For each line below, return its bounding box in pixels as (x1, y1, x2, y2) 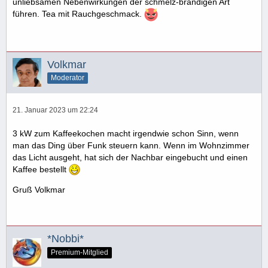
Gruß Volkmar (13, 185, 65, 195)
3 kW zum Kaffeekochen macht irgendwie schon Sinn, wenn (13, 128, 239, 138)
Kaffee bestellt (13, 164, 69, 174)
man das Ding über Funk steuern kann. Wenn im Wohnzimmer (13, 140, 249, 150)
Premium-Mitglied (51, 248, 108, 257)
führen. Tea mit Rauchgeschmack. (13, 8, 144, 19)
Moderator (51, 74, 84, 83)
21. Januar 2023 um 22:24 (13, 105, 98, 114)
